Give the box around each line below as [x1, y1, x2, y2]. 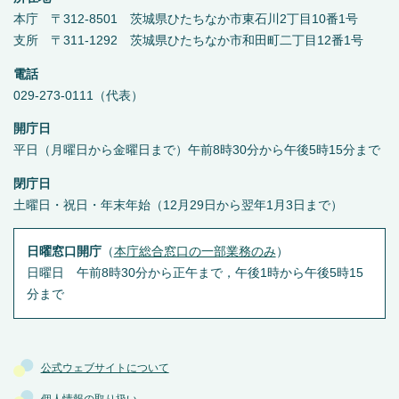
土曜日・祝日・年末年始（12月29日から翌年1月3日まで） [13, 198, 343, 212]
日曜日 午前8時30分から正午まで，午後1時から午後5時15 [26, 266, 363, 281]
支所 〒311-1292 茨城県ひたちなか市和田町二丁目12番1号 [13, 34, 363, 48]
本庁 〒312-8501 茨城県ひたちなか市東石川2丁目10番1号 [13, 12, 358, 27]
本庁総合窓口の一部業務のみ [113, 245, 276, 259]
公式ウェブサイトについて [40, 362, 169, 375]
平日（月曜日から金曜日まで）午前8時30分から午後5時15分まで [13, 143, 380, 158]
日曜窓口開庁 [26, 245, 102, 259]
